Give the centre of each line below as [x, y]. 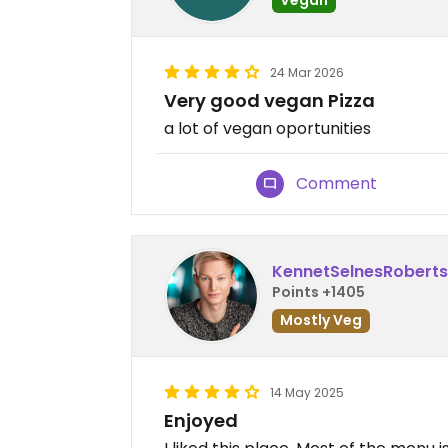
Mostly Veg [321, 319]
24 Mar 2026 [307, 72]
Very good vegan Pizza [269, 100]
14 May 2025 [307, 392]
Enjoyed [201, 420]
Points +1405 [318, 291]
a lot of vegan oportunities [267, 128]
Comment [337, 183]
